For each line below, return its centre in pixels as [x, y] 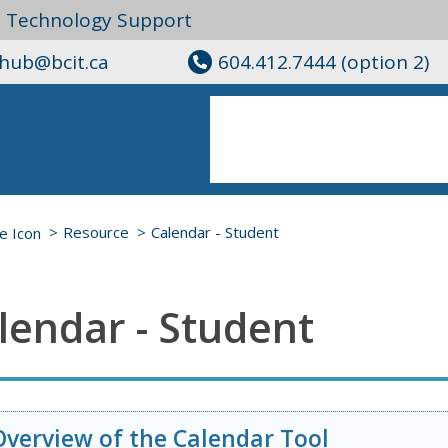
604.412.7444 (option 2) [323, 62]
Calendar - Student [215, 232]
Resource [96, 232]
